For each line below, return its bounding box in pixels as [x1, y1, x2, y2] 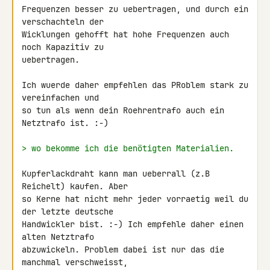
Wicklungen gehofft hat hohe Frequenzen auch [22, 29, 229, 40]
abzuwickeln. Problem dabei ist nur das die [22, 244, 224, 255]
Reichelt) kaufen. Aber [22, 181, 128, 192]
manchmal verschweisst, [22, 257, 128, 268]
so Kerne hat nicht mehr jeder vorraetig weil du [22, 193, 248, 204]
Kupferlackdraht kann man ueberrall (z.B [22, 168, 210, 179]
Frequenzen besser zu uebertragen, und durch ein [22, 4, 248, 14]
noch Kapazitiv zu [22, 42, 104, 52]
